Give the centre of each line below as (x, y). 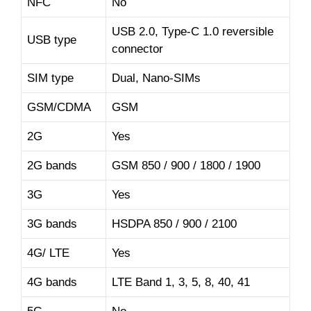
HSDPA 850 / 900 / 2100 (174, 224)
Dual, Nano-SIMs (156, 78)
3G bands (52, 224)
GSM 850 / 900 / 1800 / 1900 (186, 166)
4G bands (52, 283)
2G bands (52, 166)
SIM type (50, 78)
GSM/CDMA (59, 108)
